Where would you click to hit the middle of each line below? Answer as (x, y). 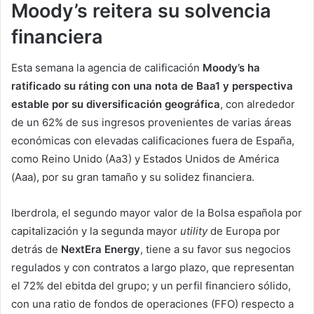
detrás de (36, 250)
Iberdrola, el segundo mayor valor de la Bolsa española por (157, 213)
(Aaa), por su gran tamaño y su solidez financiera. (133, 177)
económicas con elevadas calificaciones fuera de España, (153, 141)
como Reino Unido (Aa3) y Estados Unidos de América (145, 159)
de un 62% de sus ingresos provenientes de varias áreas (151, 123)
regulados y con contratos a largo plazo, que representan (153, 268)
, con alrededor (258, 104)
